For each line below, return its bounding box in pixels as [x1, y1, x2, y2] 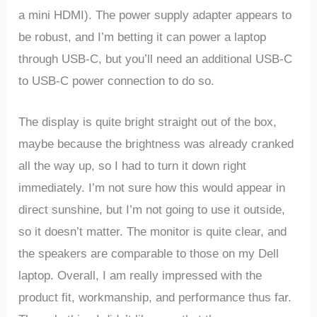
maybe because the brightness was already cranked [18, 137, 294, 151]
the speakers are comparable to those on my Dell [18, 246, 279, 260]
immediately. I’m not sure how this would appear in [18, 180, 286, 195]
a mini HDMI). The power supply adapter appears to [18, 8, 292, 22]
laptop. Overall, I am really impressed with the [18, 268, 263, 282]
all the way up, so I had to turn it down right [18, 158, 247, 173]
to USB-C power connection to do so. [18, 74, 215, 88]
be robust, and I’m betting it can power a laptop [18, 30, 267, 44]
